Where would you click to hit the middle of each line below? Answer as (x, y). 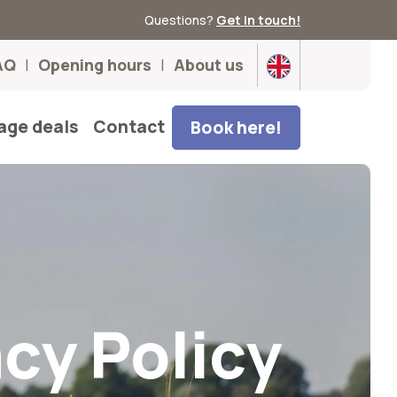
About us (208, 64)
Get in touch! (258, 20)
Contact (129, 126)
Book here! (236, 127)
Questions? (180, 20)
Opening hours (94, 64)
